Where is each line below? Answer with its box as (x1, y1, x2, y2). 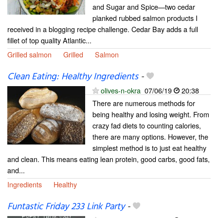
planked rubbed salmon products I (92, 12, 198, 23)
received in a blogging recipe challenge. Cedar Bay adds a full (7, 23, 198, 34)
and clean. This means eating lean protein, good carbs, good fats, (7, 154, 210, 164)
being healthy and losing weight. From (92, 109, 209, 120)
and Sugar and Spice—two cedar (92, 1, 195, 12)
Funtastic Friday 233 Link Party (7, 200, 125, 215)
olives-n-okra (101, 85, 141, 96)
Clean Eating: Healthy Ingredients (7, 70, 138, 85)
